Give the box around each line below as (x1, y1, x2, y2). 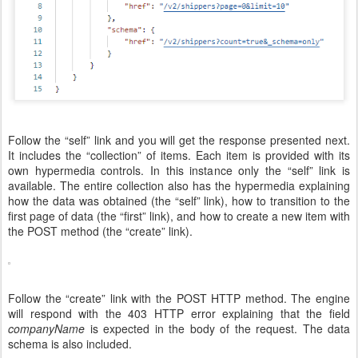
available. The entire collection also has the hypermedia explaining (8, 177, 350, 194)
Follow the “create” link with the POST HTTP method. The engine (8, 290, 350, 307)
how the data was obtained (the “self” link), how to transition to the (8, 193, 350, 209)
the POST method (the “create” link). (8, 223, 193, 240)
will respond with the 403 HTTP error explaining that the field (8, 305, 350, 322)
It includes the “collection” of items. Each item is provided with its (8, 147, 350, 164)
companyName (8, 320, 90, 337)
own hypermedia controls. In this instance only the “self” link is (8, 162, 350, 179)
